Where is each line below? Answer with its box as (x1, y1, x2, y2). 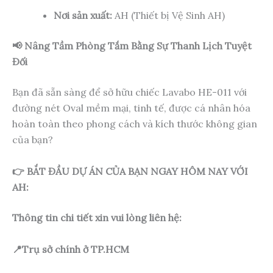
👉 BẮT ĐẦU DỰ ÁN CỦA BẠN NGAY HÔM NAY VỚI (12, 165, 248, 178)
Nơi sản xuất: (54, 9, 112, 22)
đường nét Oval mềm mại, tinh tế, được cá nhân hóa (12, 102, 250, 115)
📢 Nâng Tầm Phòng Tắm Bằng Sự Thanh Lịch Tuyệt (12, 40, 252, 52)
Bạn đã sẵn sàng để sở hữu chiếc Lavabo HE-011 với (12, 86, 247, 99)
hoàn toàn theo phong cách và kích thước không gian (12, 118, 257, 130)
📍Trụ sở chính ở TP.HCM (12, 243, 129, 255)
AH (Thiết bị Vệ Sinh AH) (112, 9, 225, 22)
